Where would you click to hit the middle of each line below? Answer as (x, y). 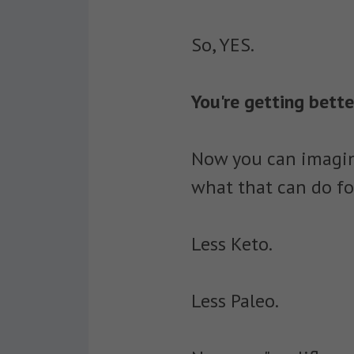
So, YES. (224, 45)
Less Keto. (232, 244)
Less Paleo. (235, 301)
